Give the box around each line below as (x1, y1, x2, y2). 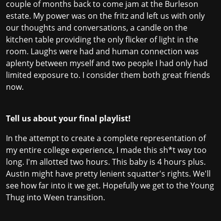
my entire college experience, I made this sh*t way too (6, 145, 207, 156)
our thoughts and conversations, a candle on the (6, 22, 187, 34)
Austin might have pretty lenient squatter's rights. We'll (6, 168, 211, 180)
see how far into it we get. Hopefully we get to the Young (6, 180, 214, 191)
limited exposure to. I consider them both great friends (6, 70, 210, 81)
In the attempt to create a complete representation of (6, 133, 206, 144)
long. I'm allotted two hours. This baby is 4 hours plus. (6, 156, 206, 168)
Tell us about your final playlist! (6, 113, 131, 124)
